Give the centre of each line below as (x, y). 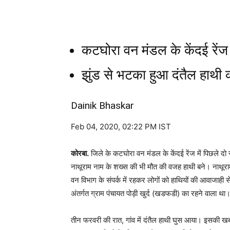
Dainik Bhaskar (102, 105)
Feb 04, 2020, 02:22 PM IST (121, 126)
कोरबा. (80, 153)
